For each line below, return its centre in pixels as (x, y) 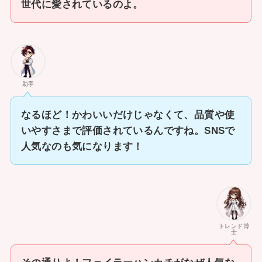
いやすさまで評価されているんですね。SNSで (128, 130)
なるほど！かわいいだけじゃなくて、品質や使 (128, 115)
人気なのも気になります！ (82, 146)
